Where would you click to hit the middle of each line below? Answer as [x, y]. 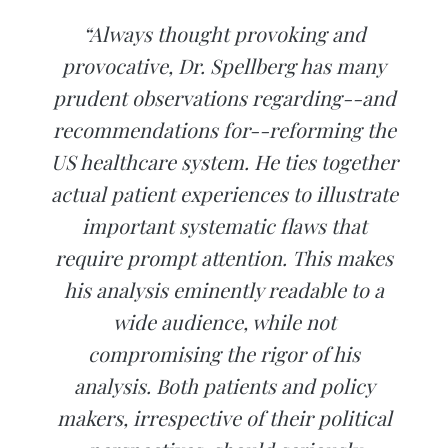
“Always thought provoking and [224, 34]
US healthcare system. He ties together [224, 162]
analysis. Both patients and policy [224, 386]
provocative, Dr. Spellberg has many [224, 66]
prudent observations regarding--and [224, 98]
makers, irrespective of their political [224, 418]
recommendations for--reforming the [224, 130]
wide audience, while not [224, 322]
